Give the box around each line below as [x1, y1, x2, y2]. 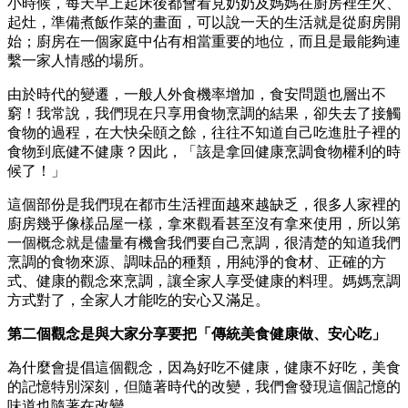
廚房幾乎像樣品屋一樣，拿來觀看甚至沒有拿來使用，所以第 [7, 216, 401, 232]
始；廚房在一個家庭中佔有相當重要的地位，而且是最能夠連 [7, 34, 401, 50]
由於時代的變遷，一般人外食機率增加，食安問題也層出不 [7, 87, 386, 103]
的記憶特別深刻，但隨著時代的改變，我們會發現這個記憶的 [7, 379, 401, 395]
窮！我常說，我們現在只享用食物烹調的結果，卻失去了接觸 [7, 106, 401, 122]
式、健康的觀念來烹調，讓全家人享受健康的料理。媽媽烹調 [7, 273, 401, 290]
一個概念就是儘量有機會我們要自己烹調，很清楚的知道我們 [7, 235, 401, 251]
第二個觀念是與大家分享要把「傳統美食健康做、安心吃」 [7, 326, 386, 342]
